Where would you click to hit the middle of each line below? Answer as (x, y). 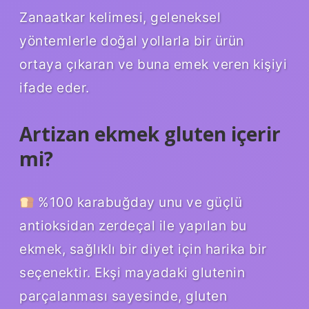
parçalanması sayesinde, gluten (123, 296)
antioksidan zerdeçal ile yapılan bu (133, 226)
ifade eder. (54, 87)
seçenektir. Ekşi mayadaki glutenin (132, 273)
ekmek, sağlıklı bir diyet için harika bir (143, 249)
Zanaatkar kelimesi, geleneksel (120, 17)
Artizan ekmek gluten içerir (150, 133)
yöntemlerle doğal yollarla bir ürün (132, 40)
